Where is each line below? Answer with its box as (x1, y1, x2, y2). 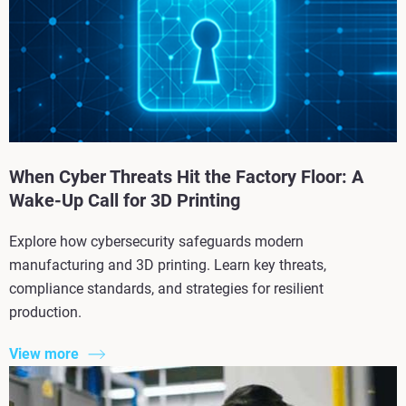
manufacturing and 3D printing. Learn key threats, (9, 256, 326, 275)
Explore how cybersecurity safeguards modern (9, 233, 304, 251)
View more (9, 345, 79, 363)
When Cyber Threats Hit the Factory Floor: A (9, 166, 363, 188)
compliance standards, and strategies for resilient (9, 280, 324, 298)
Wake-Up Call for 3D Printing (9, 189, 240, 212)
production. (9, 304, 82, 322)
